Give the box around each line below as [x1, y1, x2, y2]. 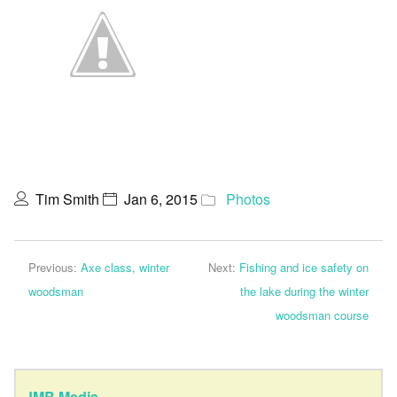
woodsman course [276, 307, 369, 323]
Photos [226, 189, 270, 209]
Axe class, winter [81, 259, 169, 276]
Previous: [28, 259, 81, 276]
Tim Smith [35, 189, 99, 209]
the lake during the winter [240, 283, 369, 300]
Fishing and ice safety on [239, 259, 369, 276]
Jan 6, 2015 [124, 189, 198, 209]
